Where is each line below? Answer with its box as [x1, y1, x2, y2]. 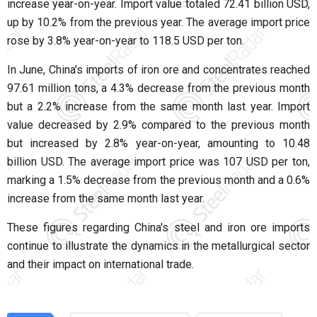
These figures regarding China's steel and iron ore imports [7, 220, 310, 234]
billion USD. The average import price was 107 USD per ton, [7, 154, 310, 168]
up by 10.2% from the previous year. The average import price [7, 15, 310, 29]
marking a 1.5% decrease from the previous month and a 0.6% [7, 173, 310, 187]
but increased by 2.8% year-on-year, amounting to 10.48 [7, 136, 310, 150]
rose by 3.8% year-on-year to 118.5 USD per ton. [7, 33, 244, 47]
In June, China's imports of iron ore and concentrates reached [7, 62, 310, 76]
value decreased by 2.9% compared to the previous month [7, 117, 310, 132]
